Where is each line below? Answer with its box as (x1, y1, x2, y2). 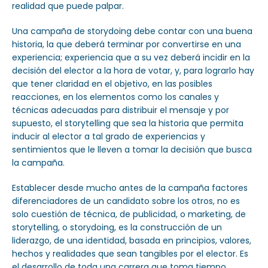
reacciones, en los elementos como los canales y (12, 91, 219, 103)
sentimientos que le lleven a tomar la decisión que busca (12, 144, 252, 156)
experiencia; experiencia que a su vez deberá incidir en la (12, 51, 250, 64)
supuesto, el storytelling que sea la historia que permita (12, 117, 243, 130)
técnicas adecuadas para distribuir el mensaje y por (12, 104, 229, 117)
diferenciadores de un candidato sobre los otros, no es (12, 195, 240, 208)
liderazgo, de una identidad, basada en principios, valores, (12, 234, 251, 247)
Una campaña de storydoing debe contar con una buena (12, 25, 252, 38)
